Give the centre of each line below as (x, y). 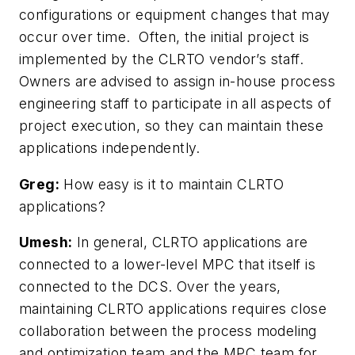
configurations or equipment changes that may (175, 14)
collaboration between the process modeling (168, 331)
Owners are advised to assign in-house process (177, 81)
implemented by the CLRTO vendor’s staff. (161, 59)
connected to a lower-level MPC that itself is (167, 265)
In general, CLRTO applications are (190, 242)
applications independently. (110, 147)
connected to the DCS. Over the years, (150, 287)
